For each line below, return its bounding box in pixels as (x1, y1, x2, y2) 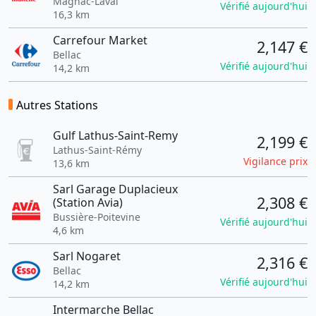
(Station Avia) (52, 195, 123, 210)
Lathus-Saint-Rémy (52, 143, 142, 157)
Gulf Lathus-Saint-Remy (52, 128, 178, 143)
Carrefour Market (52, 32, 147, 48)
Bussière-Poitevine (52, 210, 140, 224)
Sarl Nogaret (52, 248, 121, 264)
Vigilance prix (243, 154, 308, 168)
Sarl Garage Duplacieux (52, 181, 178, 197)
